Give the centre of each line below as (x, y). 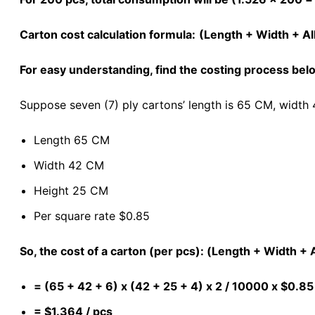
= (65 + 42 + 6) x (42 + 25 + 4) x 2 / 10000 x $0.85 (174, 286)
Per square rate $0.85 (92, 216)
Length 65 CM (72, 140)
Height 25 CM (71, 190)
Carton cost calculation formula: (108, 34)
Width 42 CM (69, 165)
